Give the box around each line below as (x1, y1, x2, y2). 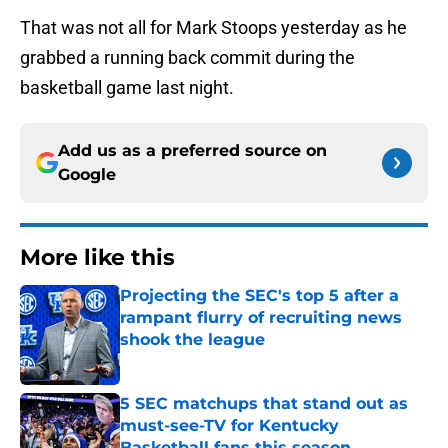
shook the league (120, 330, 265, 350)
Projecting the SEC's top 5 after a (120, 286, 399, 306)
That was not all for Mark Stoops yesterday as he (20, 17, 407, 39)
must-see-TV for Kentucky (120, 416, 340, 436)
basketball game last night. (20, 77, 234, 99)
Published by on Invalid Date (119, 351, 293, 368)
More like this (20, 244, 175, 272)
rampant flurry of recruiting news (120, 308, 402, 328)
